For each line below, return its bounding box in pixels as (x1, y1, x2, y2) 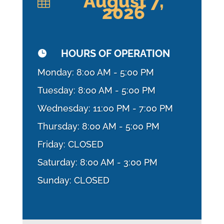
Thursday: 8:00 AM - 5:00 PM (37, 120, 159, 131)
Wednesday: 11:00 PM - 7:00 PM (37, 102, 173, 113)
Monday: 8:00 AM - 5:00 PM (37, 66, 154, 77)
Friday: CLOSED (37, 138, 103, 149)
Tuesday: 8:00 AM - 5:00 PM (37, 84, 155, 95)
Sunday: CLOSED (37, 174, 109, 185)
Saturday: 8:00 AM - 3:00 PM (37, 156, 157, 167)
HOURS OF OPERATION (60, 47, 170, 59)
